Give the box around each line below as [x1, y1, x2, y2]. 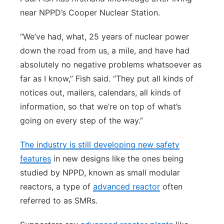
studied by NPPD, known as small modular [20, 167, 180, 177]
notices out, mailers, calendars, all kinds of [20, 87, 181, 97]
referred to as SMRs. [20, 195, 97, 205]
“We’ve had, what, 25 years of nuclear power [20, 31, 189, 41]
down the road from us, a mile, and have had [20, 45, 189, 55]
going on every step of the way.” [20, 115, 143, 125]
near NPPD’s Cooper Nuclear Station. [20, 7, 160, 17]
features [20, 153, 51, 163]
